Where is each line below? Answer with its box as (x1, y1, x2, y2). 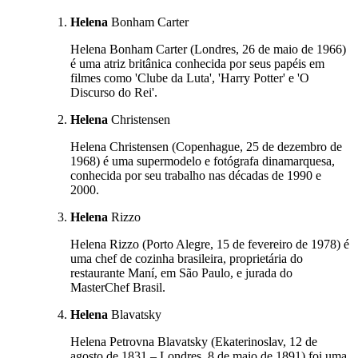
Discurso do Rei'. (70, 85, 157, 99)
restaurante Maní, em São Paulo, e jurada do (70, 265, 292, 280)
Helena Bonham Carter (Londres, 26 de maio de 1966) (70, 42, 346, 56)
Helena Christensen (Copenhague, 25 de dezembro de (70, 139, 342, 153)
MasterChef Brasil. (70, 280, 165, 294)
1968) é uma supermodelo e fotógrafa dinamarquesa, (70, 153, 335, 168)
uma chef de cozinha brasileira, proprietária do (70, 251, 303, 265)
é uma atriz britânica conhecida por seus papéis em (70, 56, 324, 70)
